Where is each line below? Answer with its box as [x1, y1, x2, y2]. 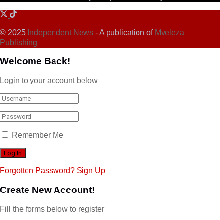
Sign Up [77, 166, 105, 175]
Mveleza [155, 28, 184, 37]
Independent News [27, 28, 93, 37]
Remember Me [12, 131, 63, 139]
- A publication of [93, 28, 155, 37]
